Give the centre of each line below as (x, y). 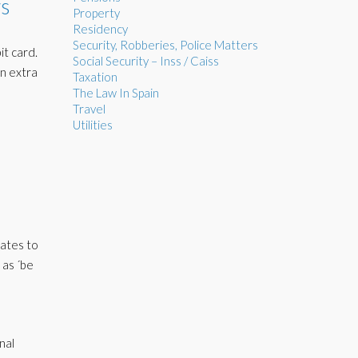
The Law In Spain (116, 93)
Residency (100, 29)
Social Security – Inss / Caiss (146, 61)
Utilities (93, 125)
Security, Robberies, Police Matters (165, 45)
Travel (89, 109)
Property (96, 13)
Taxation (95, 77)
